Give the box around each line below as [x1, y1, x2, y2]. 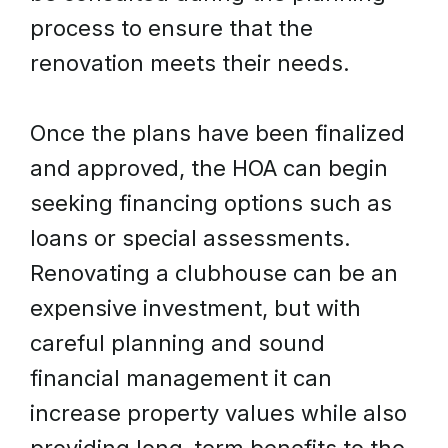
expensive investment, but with [30, 295, 361, 321]
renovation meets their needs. [30, 50, 350, 76]
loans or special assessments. [30, 225, 351, 251]
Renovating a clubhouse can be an [30, 260, 398, 286]
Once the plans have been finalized [30, 120, 405, 146]
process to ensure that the [30, 15, 313, 41]
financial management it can [30, 365, 332, 391]
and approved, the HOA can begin [30, 155, 388, 181]
